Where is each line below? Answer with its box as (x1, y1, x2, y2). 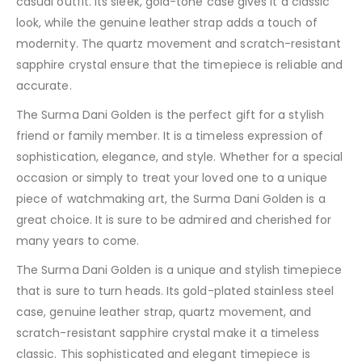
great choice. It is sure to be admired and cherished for (16, 212, 331, 229)
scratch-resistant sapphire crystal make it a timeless (16, 325, 319, 342)
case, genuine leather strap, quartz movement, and (16, 304, 312, 321)
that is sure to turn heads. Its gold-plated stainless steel (16, 283, 335, 300)
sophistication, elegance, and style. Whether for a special (16, 149, 343, 166)
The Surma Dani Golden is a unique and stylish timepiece (16, 262, 342, 279)
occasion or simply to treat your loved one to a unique (16, 170, 327, 187)
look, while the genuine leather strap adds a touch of (16, 15, 318, 32)
